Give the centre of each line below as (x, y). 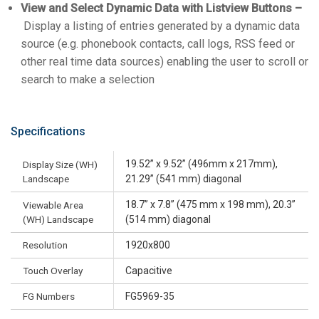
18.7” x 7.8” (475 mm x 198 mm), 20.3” (210, 204)
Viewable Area (53, 205)
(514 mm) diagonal (168, 219)
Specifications (48, 131)
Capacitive (149, 270)
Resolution (45, 245)
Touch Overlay (53, 270)
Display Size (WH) (60, 164)
